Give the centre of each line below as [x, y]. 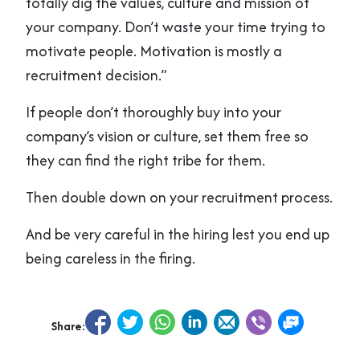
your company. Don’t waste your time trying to [176, 27]
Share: [68, 325]
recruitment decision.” [96, 75]
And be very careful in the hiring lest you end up [178, 234]
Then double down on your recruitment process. [179, 197]
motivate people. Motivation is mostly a [154, 51]
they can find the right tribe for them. [145, 160]
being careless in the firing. [110, 258]
